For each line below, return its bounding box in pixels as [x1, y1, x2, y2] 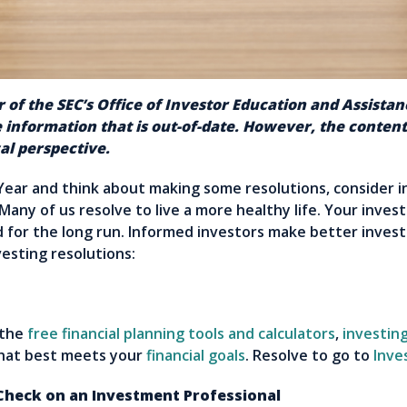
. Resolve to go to [245, 345, 373, 366]
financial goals [146, 345, 245, 366]
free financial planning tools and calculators [27, 323, 335, 344]
